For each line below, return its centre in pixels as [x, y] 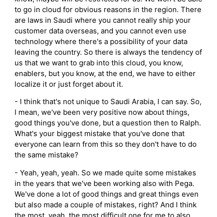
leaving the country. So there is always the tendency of [108, 52]
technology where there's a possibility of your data [101, 42]
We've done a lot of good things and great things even [107, 194]
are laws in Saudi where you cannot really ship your [103, 20]
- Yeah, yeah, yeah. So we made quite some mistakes [105, 172]
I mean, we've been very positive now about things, [102, 112]
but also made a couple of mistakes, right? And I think [106, 204]
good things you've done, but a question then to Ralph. [108, 123]
